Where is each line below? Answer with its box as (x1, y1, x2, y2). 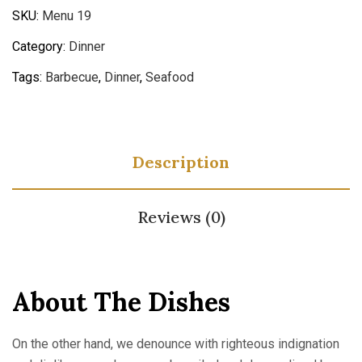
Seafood (145, 69, 194, 85)
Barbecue (45, 69, 99, 85)
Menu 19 (42, 8, 91, 23)
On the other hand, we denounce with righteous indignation (12, 336, 339, 351)
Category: (12, 39, 69, 54)
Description (133, 152, 229, 172)
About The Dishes (12, 285, 230, 318)
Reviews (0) (137, 207, 225, 227)
